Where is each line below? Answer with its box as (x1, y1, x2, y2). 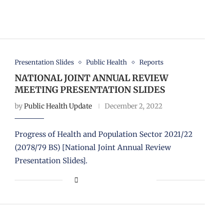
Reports (139, 58, 163, 67)
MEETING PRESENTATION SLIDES (14, 84, 165, 96)
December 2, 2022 (104, 102, 162, 111)
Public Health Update (23, 102, 92, 111)
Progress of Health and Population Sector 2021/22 (14, 130, 193, 139)
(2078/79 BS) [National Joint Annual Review (14, 143, 171, 153)
